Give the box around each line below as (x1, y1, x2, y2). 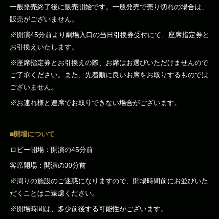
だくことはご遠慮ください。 (10, 189, 99, 197)
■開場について (10, 130, 55, 138)
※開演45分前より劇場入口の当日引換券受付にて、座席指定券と (10, 31, 209, 39)
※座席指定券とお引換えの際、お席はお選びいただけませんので (10, 59, 208, 66)
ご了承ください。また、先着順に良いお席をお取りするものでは (10, 71, 208, 79)
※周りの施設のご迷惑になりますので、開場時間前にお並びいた (10, 177, 208, 185)
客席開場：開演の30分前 (10, 161, 86, 169)
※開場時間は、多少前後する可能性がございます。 (10, 205, 167, 213)
